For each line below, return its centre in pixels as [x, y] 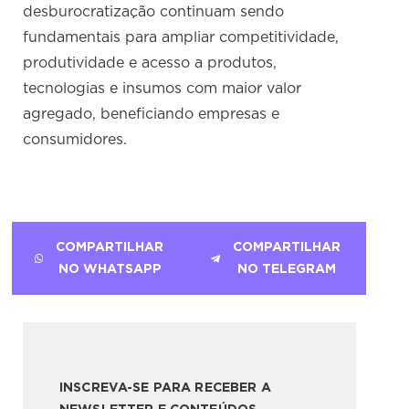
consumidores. [75, 139]
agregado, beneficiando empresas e [152, 114]
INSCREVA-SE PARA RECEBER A [165, 388]
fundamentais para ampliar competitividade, [181, 37]
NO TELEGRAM [287, 269]
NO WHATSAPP [110, 269]
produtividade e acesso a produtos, [150, 63]
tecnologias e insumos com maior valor [163, 88]
